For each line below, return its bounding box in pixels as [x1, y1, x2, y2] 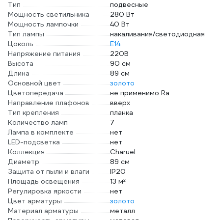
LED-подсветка [8, 137, 60, 146]
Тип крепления [8, 108, 59, 117]
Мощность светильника [8, 10, 89, 19]
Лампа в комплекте [8, 128, 74, 137]
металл [110, 206, 135, 215]
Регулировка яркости [8, 187, 82, 195]
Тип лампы [8, 29, 44, 38]
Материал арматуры [8, 206, 79, 215]
